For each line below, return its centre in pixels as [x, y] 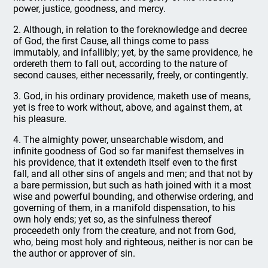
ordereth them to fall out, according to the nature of [121, 64]
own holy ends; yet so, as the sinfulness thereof [113, 219]
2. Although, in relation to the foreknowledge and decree [130, 30]
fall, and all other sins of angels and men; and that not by [133, 174]
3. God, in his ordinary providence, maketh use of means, [132, 96]
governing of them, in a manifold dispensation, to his [124, 208]
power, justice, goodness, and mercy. [90, 9]
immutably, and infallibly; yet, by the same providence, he [133, 52]
